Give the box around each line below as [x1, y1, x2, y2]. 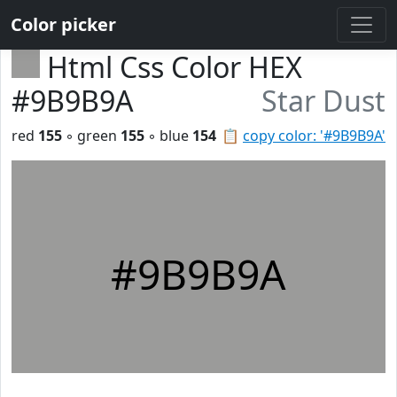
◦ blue [144, 126, 192, 145]
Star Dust [261, 82, 385, 120]
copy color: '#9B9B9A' [243, 126, 385, 145]
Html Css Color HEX [47, 48, 302, 86]
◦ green [62, 126, 121, 145]
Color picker [11, 12, 116, 36]
